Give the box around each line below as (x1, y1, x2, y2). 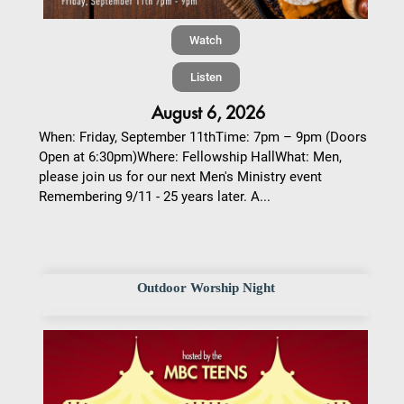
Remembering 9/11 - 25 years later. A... (39, 188, 271, 206)
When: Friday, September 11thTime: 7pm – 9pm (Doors (39, 129, 367, 146)
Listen (189, 70, 222, 85)
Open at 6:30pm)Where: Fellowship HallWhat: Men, (39, 149, 342, 166)
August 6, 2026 (151, 105, 265, 123)
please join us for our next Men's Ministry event (39, 169, 322, 186)
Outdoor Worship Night (136, 280, 275, 296)
